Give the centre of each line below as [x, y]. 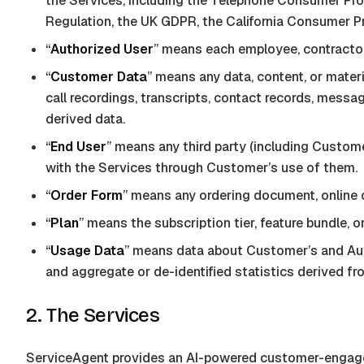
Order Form [87, 195]
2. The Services [93, 315]
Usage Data [87, 251]
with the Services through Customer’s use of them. [201, 168]
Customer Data [99, 77]
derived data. [85, 119]
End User [78, 147]
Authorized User [102, 49]
